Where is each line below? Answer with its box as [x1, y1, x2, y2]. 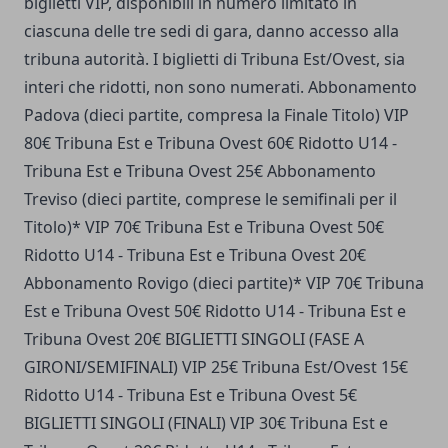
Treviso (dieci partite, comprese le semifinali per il [24, 187, 397, 210]
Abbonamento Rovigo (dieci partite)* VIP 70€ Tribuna [24, 271, 424, 294]
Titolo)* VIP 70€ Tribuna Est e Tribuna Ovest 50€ [24, 215, 384, 238]
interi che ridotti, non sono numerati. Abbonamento [24, 75, 417, 98]
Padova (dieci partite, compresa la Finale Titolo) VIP [24, 103, 409, 126]
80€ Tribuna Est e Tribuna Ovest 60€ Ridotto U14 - [24, 131, 397, 154]
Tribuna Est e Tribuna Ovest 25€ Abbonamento [24, 159, 376, 182]
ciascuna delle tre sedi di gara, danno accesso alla [24, 19, 399, 42]
